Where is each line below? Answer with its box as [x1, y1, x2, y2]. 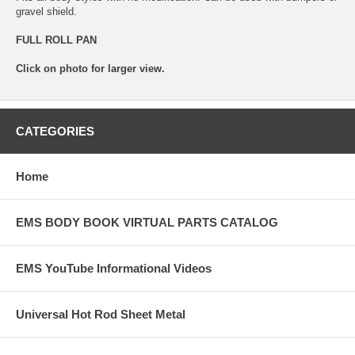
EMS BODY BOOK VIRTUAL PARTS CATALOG [16, 215, 278, 229]
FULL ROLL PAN [16, 33, 97, 46]
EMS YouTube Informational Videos [16, 261, 212, 275]
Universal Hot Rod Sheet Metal [16, 307, 185, 321]
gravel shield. [16, 5, 77, 17]
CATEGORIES [16, 124, 94, 138]
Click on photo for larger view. [16, 62, 165, 74]
